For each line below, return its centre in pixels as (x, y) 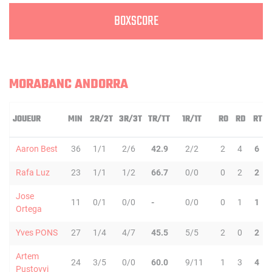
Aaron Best (37, 149)
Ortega (29, 209)
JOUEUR (27, 119)
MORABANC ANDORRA (69, 84)
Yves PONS (37, 233)
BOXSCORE (136, 21)
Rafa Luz (33, 172)
